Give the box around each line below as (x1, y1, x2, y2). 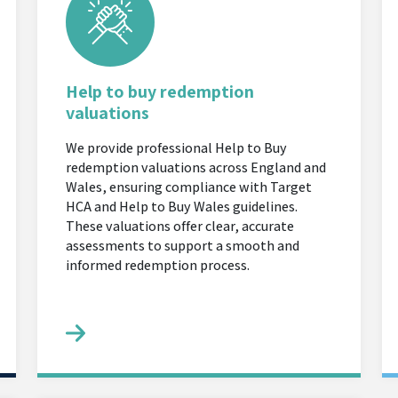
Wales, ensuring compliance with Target (66, 178, 312, 196)
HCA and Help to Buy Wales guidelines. (66, 197, 298, 216)
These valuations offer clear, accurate (66, 217, 294, 235)
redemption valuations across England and (66, 158, 326, 177)
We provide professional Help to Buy (66, 139, 287, 157)
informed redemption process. (66, 256, 250, 275)
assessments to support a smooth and (66, 236, 299, 255)
